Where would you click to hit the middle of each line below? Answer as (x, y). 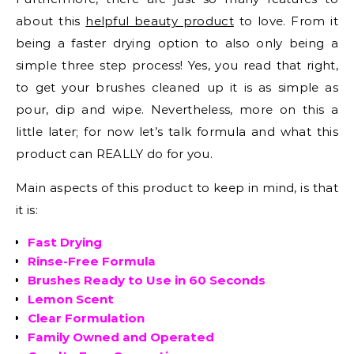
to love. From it (286, 21)
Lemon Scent (71, 299)
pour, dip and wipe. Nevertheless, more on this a (177, 109)
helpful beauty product (160, 21)
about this (51, 21)
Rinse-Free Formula (92, 261)
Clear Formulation (86, 318)
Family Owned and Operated (121, 337)
